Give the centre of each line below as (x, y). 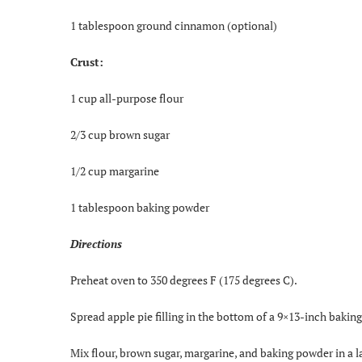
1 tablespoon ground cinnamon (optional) (174, 25)
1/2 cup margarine (115, 170)
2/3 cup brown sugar (120, 134)
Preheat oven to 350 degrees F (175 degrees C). (184, 280)
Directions (96, 243)
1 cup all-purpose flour (127, 98)
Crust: (87, 61)
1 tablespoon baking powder (140, 207)
